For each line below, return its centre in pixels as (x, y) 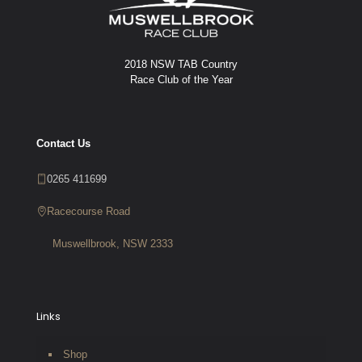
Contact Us (63, 144)
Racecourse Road (88, 212)
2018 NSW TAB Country (181, 65)
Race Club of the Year (181, 80)
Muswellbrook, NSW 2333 (112, 244)
